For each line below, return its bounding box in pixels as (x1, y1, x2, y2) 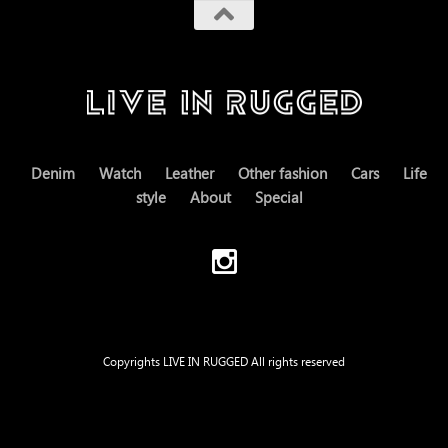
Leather (165, 163, 214, 184)
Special (254, 187, 303, 208)
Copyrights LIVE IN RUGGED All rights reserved (103, 354, 345, 370)
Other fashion (238, 163, 327, 184)
